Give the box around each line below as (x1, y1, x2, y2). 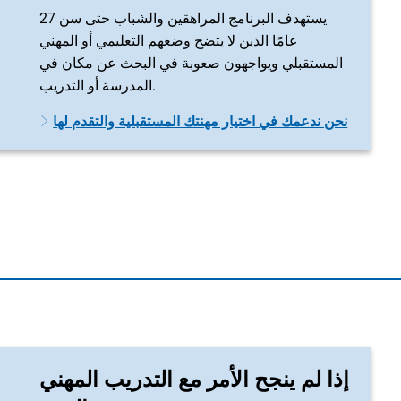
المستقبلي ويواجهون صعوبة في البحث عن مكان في (39, 55, 343, 72)
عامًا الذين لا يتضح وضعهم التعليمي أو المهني (39, 32, 298, 49)
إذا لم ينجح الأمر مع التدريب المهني (39, 367, 349, 392)
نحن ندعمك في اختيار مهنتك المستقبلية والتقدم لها (53, 113, 348, 130)
